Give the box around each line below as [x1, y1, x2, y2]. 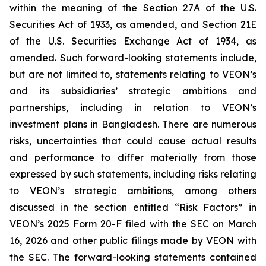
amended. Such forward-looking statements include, [9, 51, 256, 64]
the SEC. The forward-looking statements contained [9, 251, 256, 263]
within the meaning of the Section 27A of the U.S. [9, 1, 256, 14]
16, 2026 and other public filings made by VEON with [9, 234, 256, 246]
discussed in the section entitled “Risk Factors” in [9, 201, 256, 213]
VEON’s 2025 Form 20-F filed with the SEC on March [9, 217, 256, 230]
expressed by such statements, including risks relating [9, 167, 256, 180]
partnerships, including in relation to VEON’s [9, 101, 256, 113]
